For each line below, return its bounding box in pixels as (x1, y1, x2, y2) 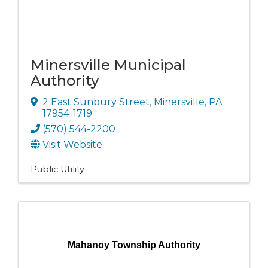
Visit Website (42, 139, 102, 151)
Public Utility (31, 164, 84, 175)
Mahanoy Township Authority (68, 240, 200, 251)
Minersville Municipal (31, 56, 186, 74)
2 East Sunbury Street (42, 96, 150, 108)
